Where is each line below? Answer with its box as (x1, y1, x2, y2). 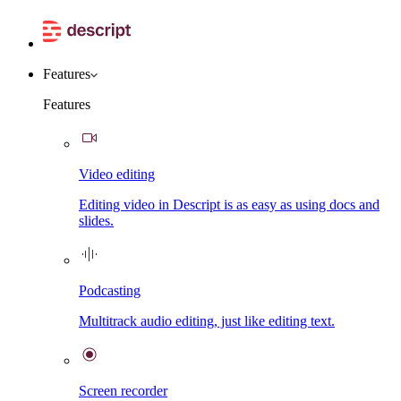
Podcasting (79, 283, 141, 298)
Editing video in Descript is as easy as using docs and (79, 197, 380, 212)
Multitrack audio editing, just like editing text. (79, 313, 335, 328)
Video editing (79, 166, 155, 182)
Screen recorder (79, 383, 167, 398)
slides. (79, 213, 114, 228)
